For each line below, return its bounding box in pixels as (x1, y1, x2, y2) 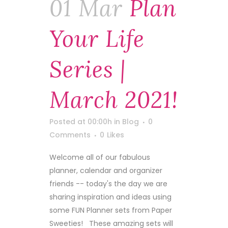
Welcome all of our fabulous (49, 152, 150, 162)
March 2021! (49, 85, 178, 114)
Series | (49, 55, 126, 83)
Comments (49, 130, 91, 140)
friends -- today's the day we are (49, 179, 167, 189)
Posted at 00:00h (49, 117, 112, 127)
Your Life (49, 24, 145, 53)
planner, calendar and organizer (49, 165, 162, 176)
